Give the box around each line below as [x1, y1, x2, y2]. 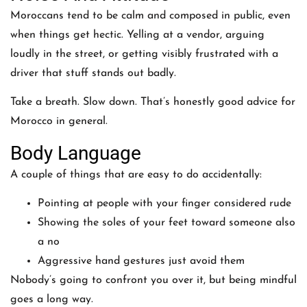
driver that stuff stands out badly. [10, 67, 176, 79]
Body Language [10, 141, 141, 164]
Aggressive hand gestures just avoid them [38, 256, 245, 267]
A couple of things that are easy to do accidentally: [10, 169, 262, 180]
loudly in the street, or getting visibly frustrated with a [10, 48, 278, 60]
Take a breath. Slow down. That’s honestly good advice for [10, 97, 295, 108]
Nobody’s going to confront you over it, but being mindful [10, 275, 297, 286]
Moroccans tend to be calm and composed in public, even [10, 10, 291, 21]
